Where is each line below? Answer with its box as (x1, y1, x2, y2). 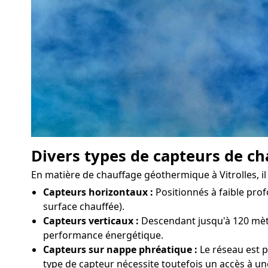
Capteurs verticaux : (43, 214, 139, 227)
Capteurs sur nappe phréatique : (43, 242, 197, 256)
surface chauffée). (43, 199, 124, 213)
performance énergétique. (43, 228, 163, 242)
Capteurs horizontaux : (43, 185, 153, 199)
